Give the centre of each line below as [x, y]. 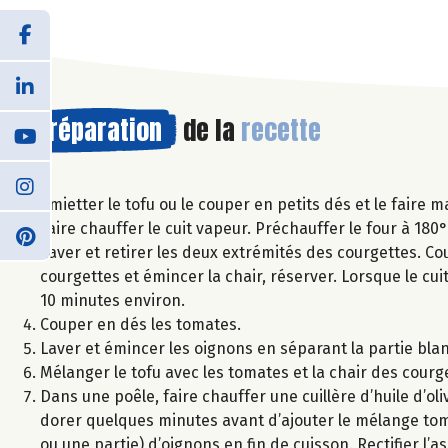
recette [281, 129]
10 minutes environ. [112, 300]
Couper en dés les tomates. [140, 324]
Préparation [98, 129]
